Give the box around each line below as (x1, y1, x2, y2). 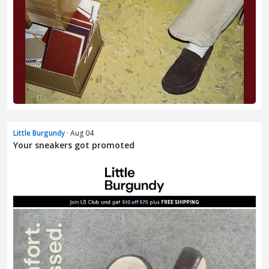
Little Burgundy (13, 128, 65, 139)
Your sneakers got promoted (13, 139, 134, 151)
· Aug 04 (65, 128, 94, 139)
